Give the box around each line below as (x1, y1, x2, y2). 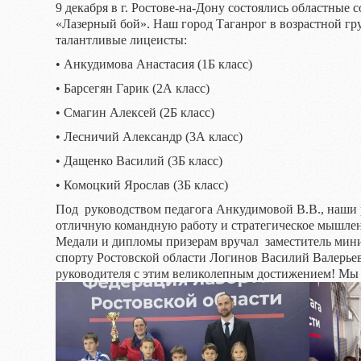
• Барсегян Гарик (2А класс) (56, 81, 210, 95)
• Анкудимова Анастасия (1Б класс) (56, 57, 252, 71)
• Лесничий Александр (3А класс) (56, 130, 243, 143)
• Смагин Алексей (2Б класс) (56, 106, 214, 119)
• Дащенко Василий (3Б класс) (56, 154, 222, 168)
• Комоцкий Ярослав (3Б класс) (56, 178, 228, 192)
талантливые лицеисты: (56, 33, 187, 47)
